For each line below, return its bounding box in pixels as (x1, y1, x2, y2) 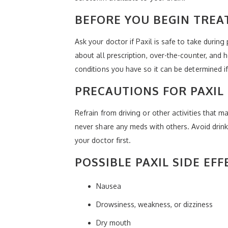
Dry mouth (96, 218, 131, 227)
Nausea (96, 181, 121, 190)
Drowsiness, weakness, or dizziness (96, 199, 213, 209)
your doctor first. (75, 135, 131, 145)
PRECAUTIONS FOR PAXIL (75, 83, 224, 98)
